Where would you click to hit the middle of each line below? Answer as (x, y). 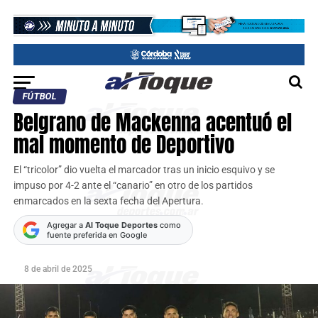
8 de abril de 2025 (58, 269)
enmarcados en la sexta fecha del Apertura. (108, 201)
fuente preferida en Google (97, 235)
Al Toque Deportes (121, 225)
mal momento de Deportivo (124, 144)
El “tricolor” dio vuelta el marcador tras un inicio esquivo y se (144, 170)
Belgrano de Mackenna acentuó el (152, 122)
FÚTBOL (39, 96)
